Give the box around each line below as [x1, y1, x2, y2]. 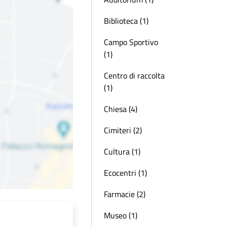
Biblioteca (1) [104, 15, 148, 27]
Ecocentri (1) [104, 167, 147, 179]
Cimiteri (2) [104, 124, 142, 136]
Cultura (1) [104, 145, 140, 158]
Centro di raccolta [104, 69, 165, 82]
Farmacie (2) [104, 188, 145, 200]
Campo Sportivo [104, 36, 158, 48]
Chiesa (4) [104, 103, 137, 115]
